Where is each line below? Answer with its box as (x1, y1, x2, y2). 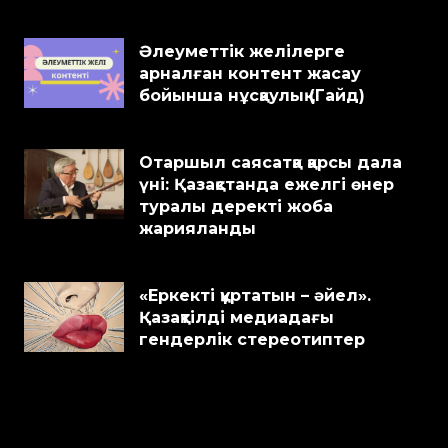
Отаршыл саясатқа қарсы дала (139, 153, 402, 172)
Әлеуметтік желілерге (139, 42, 345, 61)
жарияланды (139, 219, 256, 238)
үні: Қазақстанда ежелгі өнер (139, 175, 394, 194)
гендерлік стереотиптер (139, 330, 365, 349)
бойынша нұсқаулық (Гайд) (139, 86, 365, 105)
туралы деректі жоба (139, 197, 333, 216)
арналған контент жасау (139, 64, 361, 83)
